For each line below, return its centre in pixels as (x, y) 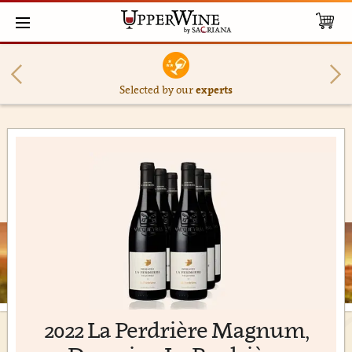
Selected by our (157, 90)
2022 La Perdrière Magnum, (176, 330)
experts (214, 90)
